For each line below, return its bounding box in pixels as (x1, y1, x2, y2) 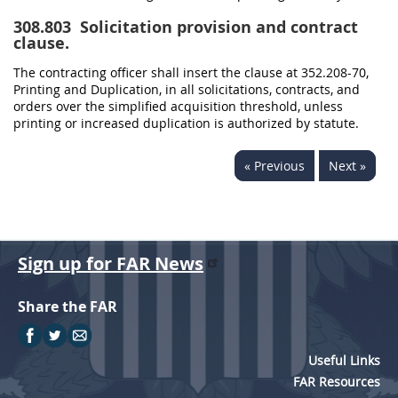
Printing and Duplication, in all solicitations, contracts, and (13, 81, 360, 98)
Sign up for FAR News (18, 251, 203, 275)
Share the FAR (18, 297, 117, 316)
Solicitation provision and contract (76, 16, 358, 38)
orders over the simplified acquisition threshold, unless (13, 98, 343, 115)
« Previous (244, 157, 305, 174)
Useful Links (308, 352, 380, 369)
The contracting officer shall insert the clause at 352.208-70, (13, 64, 369, 81)
